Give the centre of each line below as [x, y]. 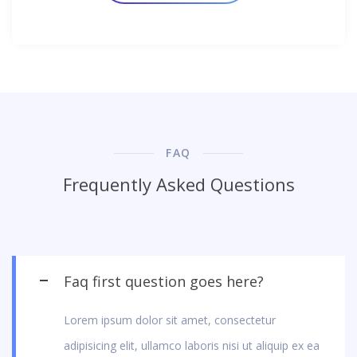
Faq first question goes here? [164, 281]
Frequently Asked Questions [178, 184]
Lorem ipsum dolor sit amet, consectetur [170, 320]
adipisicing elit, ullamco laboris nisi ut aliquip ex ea [192, 345]
